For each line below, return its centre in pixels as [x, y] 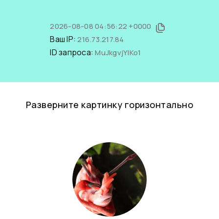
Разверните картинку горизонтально [109, 105]
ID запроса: [73, 52]
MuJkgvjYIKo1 [118, 53]
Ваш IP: [64, 39]
